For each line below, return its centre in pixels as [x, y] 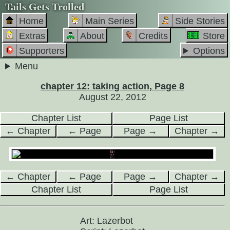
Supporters [42, 51]
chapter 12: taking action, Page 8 [112, 86]
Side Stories [200, 21]
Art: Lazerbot [107, 221]
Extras [32, 36]
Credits [154, 36]
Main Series [109, 21]
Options [209, 51]
